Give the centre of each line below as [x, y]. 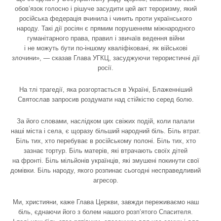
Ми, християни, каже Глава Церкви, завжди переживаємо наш [106, 202]
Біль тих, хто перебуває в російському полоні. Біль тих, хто [106, 141]
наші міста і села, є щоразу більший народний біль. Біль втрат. [106, 131]
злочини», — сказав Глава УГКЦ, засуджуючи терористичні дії [106, 58]
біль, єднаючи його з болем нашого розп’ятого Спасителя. [106, 212]
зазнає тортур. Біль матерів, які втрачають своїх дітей [106, 151]
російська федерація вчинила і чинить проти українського [106, 18]
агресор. [106, 180]
